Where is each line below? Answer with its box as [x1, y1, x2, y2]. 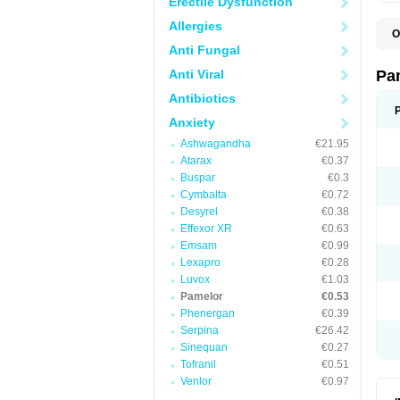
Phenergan [180, 307, 235, 320]
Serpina [180, 324, 219, 337]
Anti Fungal [169, 43, 240, 57]
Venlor [180, 375, 212, 387]
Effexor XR [180, 222, 232, 235]
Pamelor [180, 290, 223, 303]
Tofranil [180, 358, 216, 371]
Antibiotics [169, 91, 236, 105]
